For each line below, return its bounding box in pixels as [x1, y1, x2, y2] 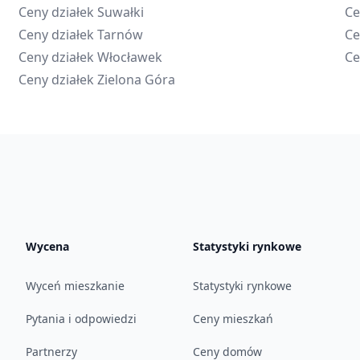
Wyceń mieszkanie [26, 278, 125, 293]
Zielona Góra [96, 71, 175, 88]
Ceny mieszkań [193, 311, 273, 326]
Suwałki [96, 3, 144, 21]
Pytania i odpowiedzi [26, 311, 137, 326]
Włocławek [96, 48, 162, 66]
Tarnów [96, 26, 143, 43]
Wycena [26, 239, 69, 254]
